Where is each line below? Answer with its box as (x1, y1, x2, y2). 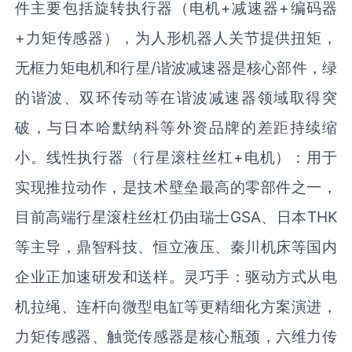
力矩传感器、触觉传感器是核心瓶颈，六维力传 (15, 326, 337, 346)
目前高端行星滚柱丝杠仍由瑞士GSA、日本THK (15, 207, 337, 226)
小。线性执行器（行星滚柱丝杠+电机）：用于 (15, 147, 337, 167)
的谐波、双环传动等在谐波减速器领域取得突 (15, 87, 337, 107)
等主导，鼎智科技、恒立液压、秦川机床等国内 (15, 236, 337, 256)
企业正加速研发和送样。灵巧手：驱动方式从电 (15, 266, 337, 286)
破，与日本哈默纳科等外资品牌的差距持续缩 (15, 117, 337, 137)
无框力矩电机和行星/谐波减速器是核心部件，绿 (15, 57, 337, 77)
